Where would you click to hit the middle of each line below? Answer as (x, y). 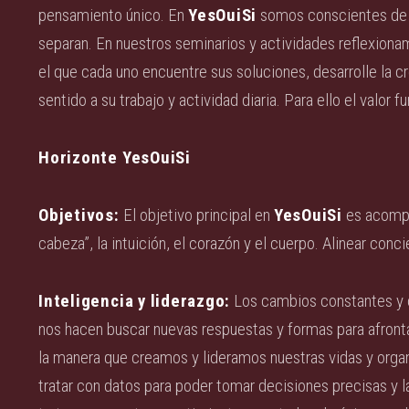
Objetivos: (79, 215)
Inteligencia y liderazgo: (135, 301)
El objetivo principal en (196, 215)
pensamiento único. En (114, 16)
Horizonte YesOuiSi (115, 158)
